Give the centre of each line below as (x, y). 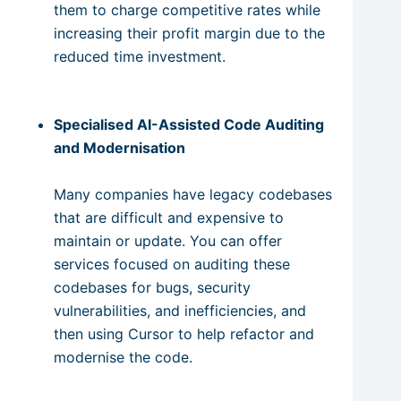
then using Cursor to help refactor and (184, 333)
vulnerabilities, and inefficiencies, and (180, 310)
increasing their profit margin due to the (189, 33)
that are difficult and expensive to (169, 217)
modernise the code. (123, 357)
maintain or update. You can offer (168, 240)
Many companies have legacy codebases (193, 194)
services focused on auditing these (172, 264)
